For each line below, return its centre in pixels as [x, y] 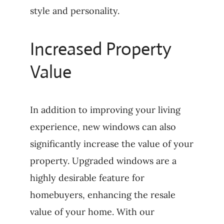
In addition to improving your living [105, 110]
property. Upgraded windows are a [103, 161]
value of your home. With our [92, 212]
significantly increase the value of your [111, 144]
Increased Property [100, 49]
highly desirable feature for [87, 178]
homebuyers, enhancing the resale [102, 195]
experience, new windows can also [103, 127]
